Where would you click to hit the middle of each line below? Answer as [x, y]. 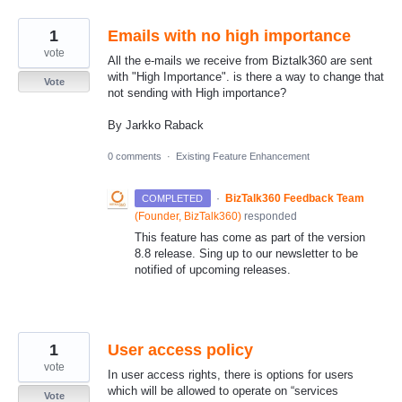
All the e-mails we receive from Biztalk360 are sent [240, 60]
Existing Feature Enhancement [243, 157]
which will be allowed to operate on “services [223, 391]
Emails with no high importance [229, 35]
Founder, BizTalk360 [188, 217]
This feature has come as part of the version [250, 238]
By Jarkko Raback [156, 125]
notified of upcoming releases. [213, 270]
